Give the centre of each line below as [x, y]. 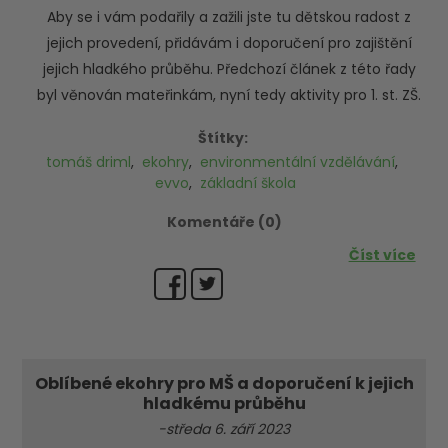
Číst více [382, 255]
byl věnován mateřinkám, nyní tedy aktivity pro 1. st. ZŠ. [229, 95]
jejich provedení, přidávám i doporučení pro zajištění [229, 43]
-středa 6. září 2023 [224, 429]
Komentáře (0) [224, 222]
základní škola [248, 183]
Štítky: [222, 138]
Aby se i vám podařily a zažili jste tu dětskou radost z [229, 17]
